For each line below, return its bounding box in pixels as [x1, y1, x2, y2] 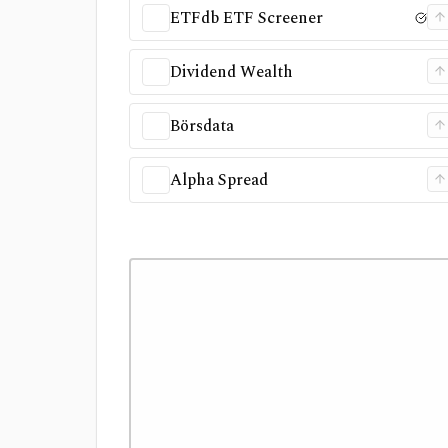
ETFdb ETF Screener [170, 6, 323, 30]
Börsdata [170, 114, 234, 138]
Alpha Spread [170, 168, 268, 192]
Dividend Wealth [170, 60, 293, 84]
